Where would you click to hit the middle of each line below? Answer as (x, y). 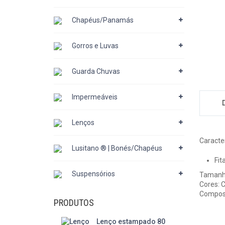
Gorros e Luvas (95, 46)
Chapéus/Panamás (103, 20)
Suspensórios (93, 174)
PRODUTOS (74, 203)
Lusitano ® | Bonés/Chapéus (117, 148)
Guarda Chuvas (96, 71)
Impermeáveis (95, 97)
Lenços (83, 123)
